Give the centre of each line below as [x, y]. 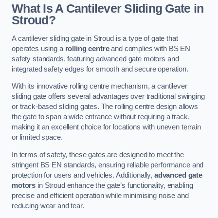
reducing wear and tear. [48, 206]
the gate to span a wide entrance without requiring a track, [101, 117]
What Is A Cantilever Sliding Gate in [108, 9]
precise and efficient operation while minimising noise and [100, 195]
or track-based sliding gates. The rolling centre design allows [105, 107]
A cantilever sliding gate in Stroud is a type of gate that [95, 38]
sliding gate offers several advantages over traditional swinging [108, 97]
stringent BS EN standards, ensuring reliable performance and [108, 165]
